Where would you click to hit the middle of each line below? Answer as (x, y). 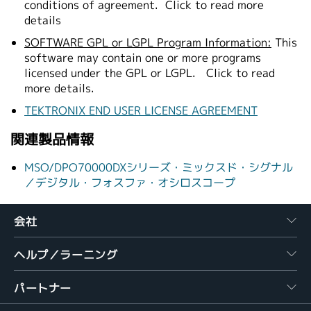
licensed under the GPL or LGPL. (112, 73)
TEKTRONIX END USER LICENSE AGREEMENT (141, 111)
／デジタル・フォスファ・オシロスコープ (130, 183)
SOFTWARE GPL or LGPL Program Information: (148, 43)
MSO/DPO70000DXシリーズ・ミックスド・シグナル (159, 168)
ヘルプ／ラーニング (66, 255)
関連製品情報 (52, 139)
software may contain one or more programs (143, 58)
